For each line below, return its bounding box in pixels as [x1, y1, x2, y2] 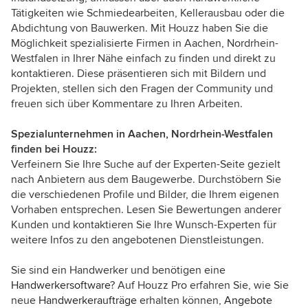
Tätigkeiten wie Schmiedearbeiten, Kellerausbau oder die [11, 6, 285, 21]
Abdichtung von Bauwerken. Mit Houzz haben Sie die [11, 21, 268, 36]
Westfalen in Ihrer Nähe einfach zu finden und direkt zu [11, 52, 276, 66]
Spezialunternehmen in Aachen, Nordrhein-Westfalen [11, 127, 273, 142]
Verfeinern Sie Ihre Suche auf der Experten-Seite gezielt [11, 157, 280, 172]
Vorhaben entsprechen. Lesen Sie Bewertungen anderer [11, 203, 281, 217]
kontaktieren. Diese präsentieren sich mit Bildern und [11, 67, 266, 81]
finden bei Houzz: [11, 142, 97, 157]
